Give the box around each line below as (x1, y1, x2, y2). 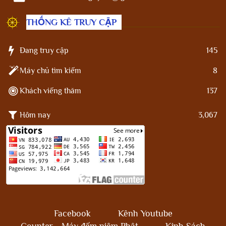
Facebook (53, 208, 91, 219)
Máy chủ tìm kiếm (20, 66, 81, 76)
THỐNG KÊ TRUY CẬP (26, 17, 117, 28)
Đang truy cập (20, 46, 69, 55)
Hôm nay (20, 110, 50, 120)
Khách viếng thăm (20, 86, 81, 96)
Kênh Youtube (118, 208, 173, 219)
